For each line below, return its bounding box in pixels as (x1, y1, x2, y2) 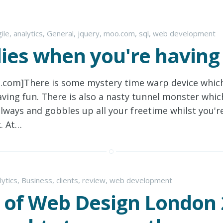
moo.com (104, 28, 135, 38)
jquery (78, 28, 100, 38)
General (47, 28, 74, 38)
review (82, 175, 106, 185)
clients (56, 175, 78, 185)
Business (21, 175, 52, 185)
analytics (13, 28, 43, 38)
